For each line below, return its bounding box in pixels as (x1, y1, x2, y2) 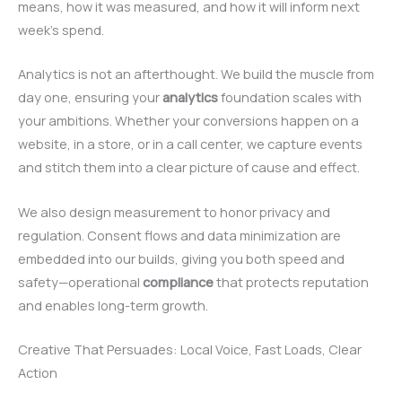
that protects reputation (214, 272, 369, 291)
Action (18, 363, 57, 382)
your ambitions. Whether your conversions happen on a (18, 111, 359, 130)
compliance (143, 272, 214, 291)
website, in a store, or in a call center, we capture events (18, 135, 363, 153)
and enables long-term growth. (18, 295, 208, 314)
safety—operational (18, 272, 143, 291)
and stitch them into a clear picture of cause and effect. (18, 158, 360, 177)
